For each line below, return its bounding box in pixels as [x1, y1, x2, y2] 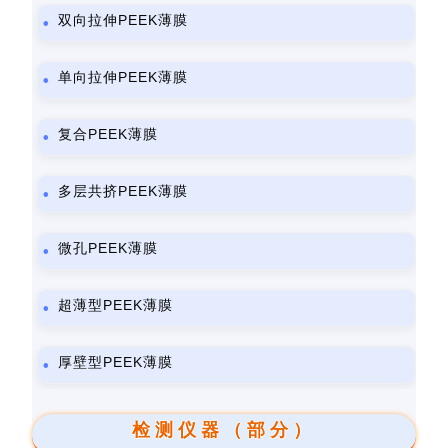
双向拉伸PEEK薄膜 [58, 12, 189, 28]
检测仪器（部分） [132, 420, 316, 440]
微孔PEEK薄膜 [58, 240, 159, 256]
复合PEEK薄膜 [58, 126, 159, 142]
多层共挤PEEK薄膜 [58, 183, 189, 199]
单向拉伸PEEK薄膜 [58, 69, 189, 85]
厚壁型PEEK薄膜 [58, 354, 174, 370]
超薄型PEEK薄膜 [58, 297, 174, 313]
